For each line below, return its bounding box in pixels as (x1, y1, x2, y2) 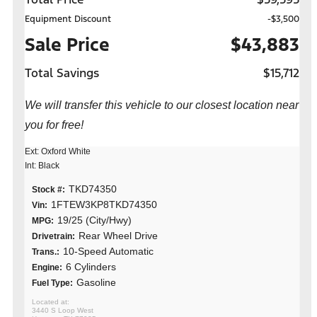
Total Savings (25, 64, 99, 81)
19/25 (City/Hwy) (57, 214, 132, 226)
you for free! (25, 118, 83, 131)
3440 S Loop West (32, 306, 93, 314)
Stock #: (32, 184, 65, 195)
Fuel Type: (32, 277, 73, 288)
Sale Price (25, 33, 110, 56)
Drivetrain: (32, 231, 75, 241)
